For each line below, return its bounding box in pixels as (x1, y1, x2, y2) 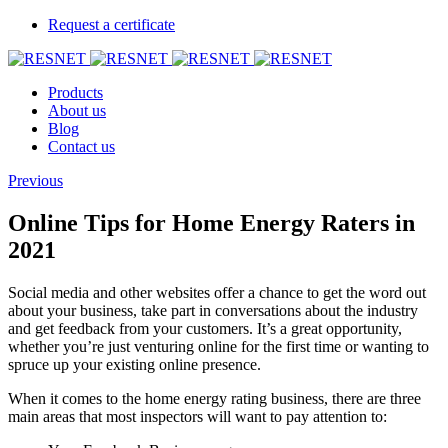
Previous (8, 172, 63, 189)
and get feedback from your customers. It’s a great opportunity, (8, 319, 402, 337)
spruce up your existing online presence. (8, 355, 261, 373)
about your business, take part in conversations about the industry (8, 301, 418, 319)
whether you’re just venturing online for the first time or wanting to (8, 337, 429, 355)
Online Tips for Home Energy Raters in (8, 209, 415, 236)
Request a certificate (48, 16, 175, 33)
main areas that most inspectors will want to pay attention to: (8, 407, 387, 425)
